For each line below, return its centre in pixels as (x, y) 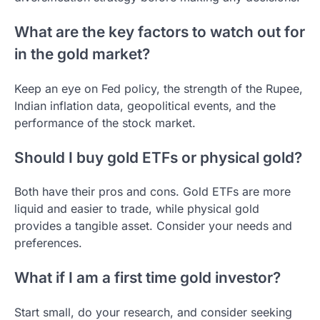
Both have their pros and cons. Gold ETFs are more (152, 192)
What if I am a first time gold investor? (147, 278)
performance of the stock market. (105, 122)
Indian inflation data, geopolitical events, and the (145, 105)
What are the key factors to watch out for (160, 32)
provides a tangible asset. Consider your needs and (153, 226)
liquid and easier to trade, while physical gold (137, 209)
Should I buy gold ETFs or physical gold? (158, 157)
